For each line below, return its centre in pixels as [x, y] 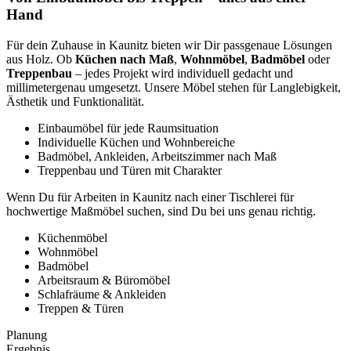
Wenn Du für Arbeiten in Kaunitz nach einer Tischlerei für [150, 197]
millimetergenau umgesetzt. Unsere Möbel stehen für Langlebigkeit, [174, 87]
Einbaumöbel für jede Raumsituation [128, 128]
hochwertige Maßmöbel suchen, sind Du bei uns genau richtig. [161, 211]
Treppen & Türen [81, 308]
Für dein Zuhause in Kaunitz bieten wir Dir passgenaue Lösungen [169, 45]
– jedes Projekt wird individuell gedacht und [183, 73]
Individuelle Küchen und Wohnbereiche [136, 142]
